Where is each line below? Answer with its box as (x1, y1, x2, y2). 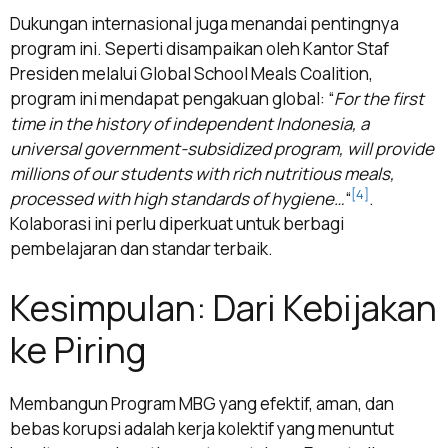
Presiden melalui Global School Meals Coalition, (10, 62, 373, 86)
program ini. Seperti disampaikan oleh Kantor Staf (10, 37, 389, 61)
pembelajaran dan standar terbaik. (10, 237, 273, 261)
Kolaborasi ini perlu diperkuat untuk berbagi (10, 212, 344, 236)
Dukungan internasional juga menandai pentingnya (10, 12, 399, 36)
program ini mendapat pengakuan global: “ (10, 87, 334, 111)
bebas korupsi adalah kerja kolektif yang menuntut (10, 416, 394, 440)
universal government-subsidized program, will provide (10, 137, 434, 161)
